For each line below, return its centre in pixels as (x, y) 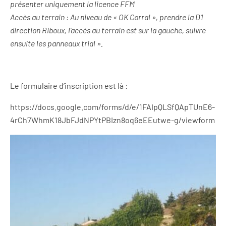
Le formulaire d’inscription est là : (69, 86)
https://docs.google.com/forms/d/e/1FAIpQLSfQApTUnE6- (112, 107)
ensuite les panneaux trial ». (56, 43)
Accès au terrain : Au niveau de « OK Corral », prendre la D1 (106, 17)
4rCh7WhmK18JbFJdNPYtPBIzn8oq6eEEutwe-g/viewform (112, 120)
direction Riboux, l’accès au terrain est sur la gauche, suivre (108, 30)
